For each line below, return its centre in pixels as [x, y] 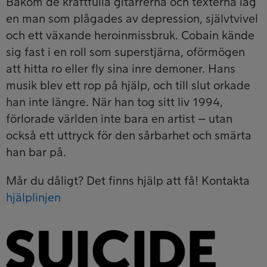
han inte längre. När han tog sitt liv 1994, [114, 102]
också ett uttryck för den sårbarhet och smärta [129, 136]
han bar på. [36, 152]
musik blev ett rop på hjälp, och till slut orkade [128, 86]
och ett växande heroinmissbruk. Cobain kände [130, 35]
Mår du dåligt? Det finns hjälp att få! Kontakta [128, 181]
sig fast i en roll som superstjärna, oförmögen [125, 52]
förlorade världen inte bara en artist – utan [119, 119]
